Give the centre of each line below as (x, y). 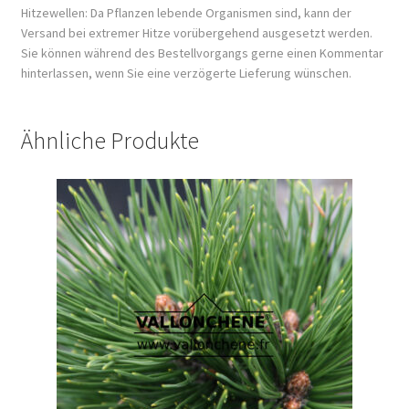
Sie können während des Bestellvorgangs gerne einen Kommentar (202, 52)
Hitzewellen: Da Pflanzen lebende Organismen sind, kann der (186, 12)
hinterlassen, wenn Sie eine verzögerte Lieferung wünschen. (186, 73)
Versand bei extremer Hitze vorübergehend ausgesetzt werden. (196, 32)
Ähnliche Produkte (110, 140)
